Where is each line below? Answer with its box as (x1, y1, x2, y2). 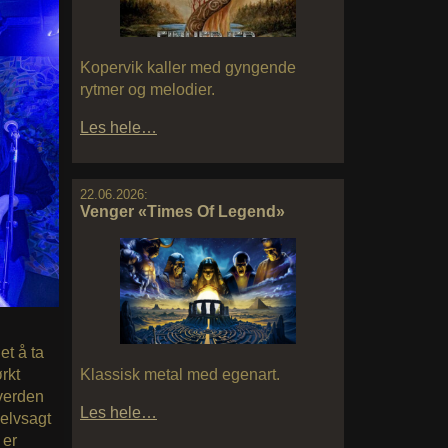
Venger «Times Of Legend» (80, 203, 285, 221)
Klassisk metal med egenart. (80, 366, 280, 383)
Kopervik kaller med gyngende (80, 59, 296, 77)
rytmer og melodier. (80, 81, 215, 99)
